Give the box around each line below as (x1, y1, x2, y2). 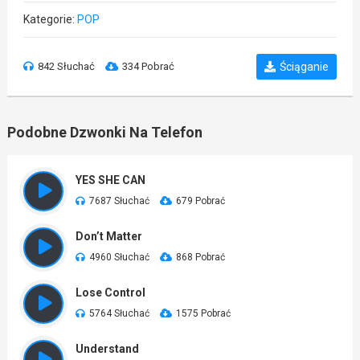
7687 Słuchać (88, 195, 149, 207)
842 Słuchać (37, 60, 95, 72)
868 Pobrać (175, 252, 225, 263)
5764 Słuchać (88, 308, 149, 319)
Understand (75, 342, 139, 355)
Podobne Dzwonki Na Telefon (6, 124, 202, 141)
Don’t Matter (75, 230, 142, 243)
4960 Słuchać (88, 252, 149, 263)
